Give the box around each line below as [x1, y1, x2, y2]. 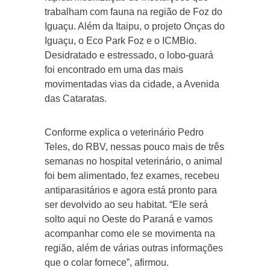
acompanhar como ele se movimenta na [45, 228, 215, 239]
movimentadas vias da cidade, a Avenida [45, 78, 219, 89]
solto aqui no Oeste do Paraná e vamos [45, 213, 213, 224]
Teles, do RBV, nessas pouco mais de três [45, 141, 224, 152]
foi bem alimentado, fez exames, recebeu [45, 170, 219, 181]
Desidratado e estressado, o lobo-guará [45, 49, 213, 60]
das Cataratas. [45, 93, 107, 104]
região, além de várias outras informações [45, 242, 223, 253]
